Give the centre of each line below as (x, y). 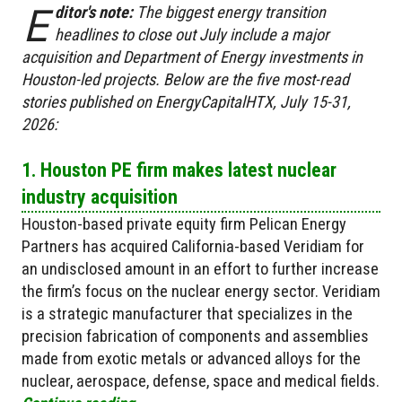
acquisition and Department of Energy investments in (192, 57)
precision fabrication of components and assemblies (195, 336)
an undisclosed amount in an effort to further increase (200, 268)
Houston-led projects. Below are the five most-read (185, 79)
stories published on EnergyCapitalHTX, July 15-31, (186, 101)
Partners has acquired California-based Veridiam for (193, 246)
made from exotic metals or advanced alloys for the (191, 358)
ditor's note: (95, 12)
